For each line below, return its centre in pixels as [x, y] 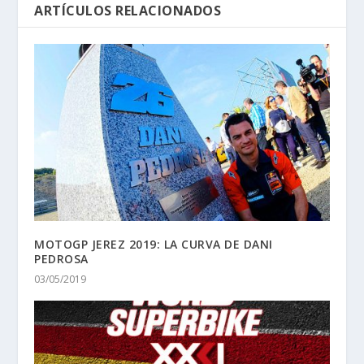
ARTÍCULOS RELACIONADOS [128, 11]
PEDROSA [61, 259]
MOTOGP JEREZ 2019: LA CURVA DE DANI [154, 244]
